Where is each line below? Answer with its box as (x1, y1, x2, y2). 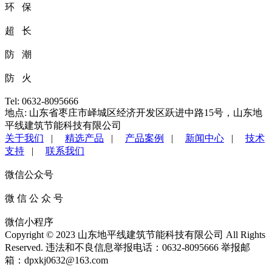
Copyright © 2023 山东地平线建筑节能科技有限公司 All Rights (5, 229, 265, 240)
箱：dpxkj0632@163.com (5, 255, 108, 265)
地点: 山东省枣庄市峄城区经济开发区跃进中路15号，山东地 (5, 107, 262, 118)
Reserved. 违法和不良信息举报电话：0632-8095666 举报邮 (5, 242, 250, 253)
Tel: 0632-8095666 (5, 96, 78, 106)
